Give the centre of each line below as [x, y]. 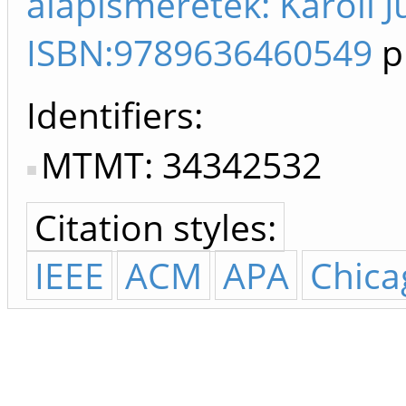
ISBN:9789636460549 [199, 53]
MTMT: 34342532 [181, 165]
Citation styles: [155, 227]
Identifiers [110, 115]
